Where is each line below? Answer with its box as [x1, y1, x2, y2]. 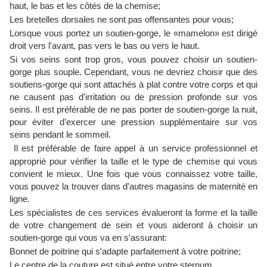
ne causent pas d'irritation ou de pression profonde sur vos [10, 92, 257, 102]
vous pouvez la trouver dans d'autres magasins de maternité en [10, 181, 257, 191]
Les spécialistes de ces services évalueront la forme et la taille [10, 207, 257, 218]
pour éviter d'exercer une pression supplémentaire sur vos [10, 117, 257, 127]
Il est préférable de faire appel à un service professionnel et [13, 143, 258, 153]
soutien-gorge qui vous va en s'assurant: [10, 232, 167, 243]
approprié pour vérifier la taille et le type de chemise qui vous [10, 156, 257, 166]
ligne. [10, 194, 30, 204]
